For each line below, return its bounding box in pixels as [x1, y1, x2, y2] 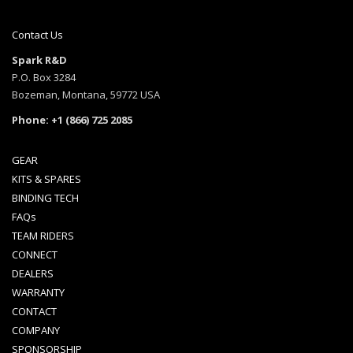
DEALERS [12, 266, 54, 281]
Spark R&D [12, 53, 67, 68]
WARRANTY [12, 285, 65, 300]
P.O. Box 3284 [12, 70, 76, 85]
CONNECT [12, 247, 58, 262]
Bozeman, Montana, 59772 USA [12, 87, 160, 102]
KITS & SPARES [12, 172, 81, 187]
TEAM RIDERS [12, 229, 74, 243]
